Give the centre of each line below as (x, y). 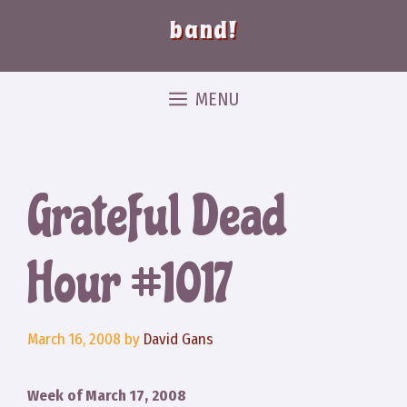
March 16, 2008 (74, 339)
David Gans (179, 339)
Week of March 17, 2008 (107, 395)
